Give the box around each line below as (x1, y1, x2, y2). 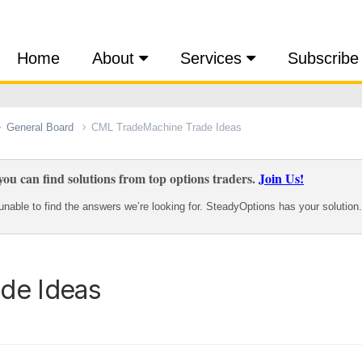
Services (180, 49, 246, 67)
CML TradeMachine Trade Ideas (91, 120, 242, 133)
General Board (6, 120, 77, 133)
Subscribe (288, 49, 359, 67)
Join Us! (259, 168, 304, 187)
